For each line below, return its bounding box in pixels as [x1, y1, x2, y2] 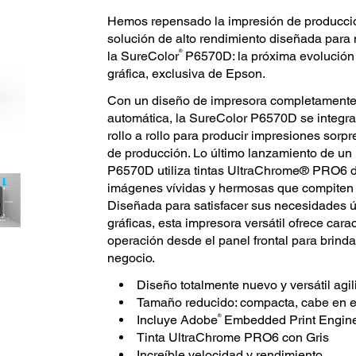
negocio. [106, 250, 155, 266]
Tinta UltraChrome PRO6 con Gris [136, 330, 329, 346]
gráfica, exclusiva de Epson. [106, 65, 265, 81]
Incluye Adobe [136, 312, 218, 328]
